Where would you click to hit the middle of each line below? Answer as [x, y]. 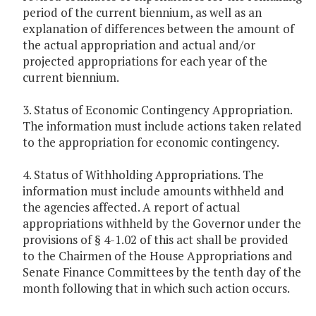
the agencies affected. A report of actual [131, 207]
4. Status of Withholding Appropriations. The [143, 175]
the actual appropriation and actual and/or [139, 45]
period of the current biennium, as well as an [142, 13]
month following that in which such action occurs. [156, 288]
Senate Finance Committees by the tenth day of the [162, 272]
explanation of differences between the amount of [158, 29]
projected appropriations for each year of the [145, 61]
